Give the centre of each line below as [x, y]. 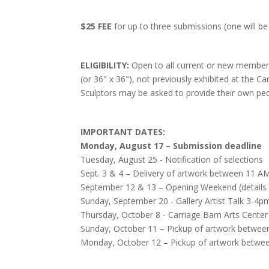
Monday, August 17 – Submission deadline [171, 146]
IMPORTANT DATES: [123, 132]
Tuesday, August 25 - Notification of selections [172, 160]
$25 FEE [96, 26]
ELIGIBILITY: [105, 65]
